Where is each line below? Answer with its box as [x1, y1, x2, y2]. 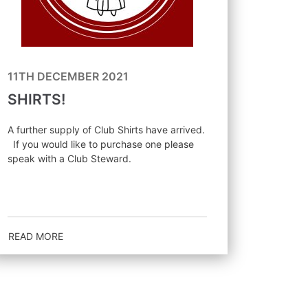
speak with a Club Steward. [7, 152, 131, 164]
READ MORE [8, 230, 63, 242]
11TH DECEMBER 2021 [7, 69, 129, 83]
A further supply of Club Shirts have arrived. [7, 123, 205, 135]
